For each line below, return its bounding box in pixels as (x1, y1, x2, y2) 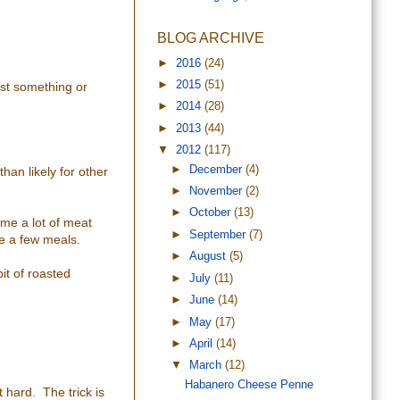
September (189, 228, 250, 241)
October (189, 206, 235, 220)
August (189, 250, 230, 263)
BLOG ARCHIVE (157, 30, 264, 46)
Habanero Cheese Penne (185, 378, 314, 391)
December (189, 162, 246, 176)
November (189, 185, 246, 197)
